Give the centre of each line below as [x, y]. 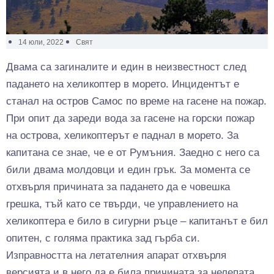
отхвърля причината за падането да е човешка [118, 187]
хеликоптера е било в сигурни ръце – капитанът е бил [137, 221]
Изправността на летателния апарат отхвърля [116, 255]
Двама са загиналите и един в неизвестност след [126, 67]
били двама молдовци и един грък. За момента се [128, 169]
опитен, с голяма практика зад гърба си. [103, 238]
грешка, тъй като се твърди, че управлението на [122, 204]
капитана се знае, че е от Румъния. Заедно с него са [133, 152]
